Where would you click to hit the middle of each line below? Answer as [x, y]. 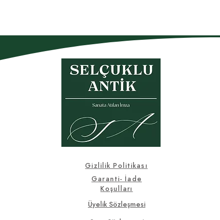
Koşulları [117, 189]
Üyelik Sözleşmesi [117, 204]
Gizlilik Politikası [116, 165]
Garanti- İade [117, 179]
